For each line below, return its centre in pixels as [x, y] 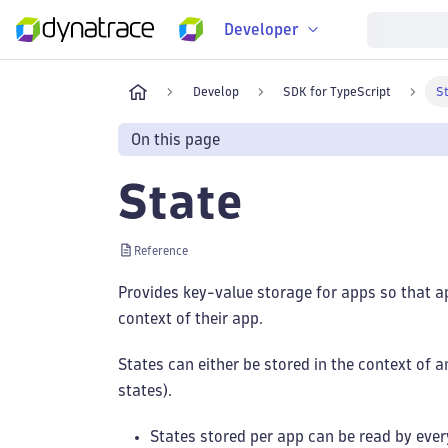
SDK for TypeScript [337, 92]
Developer [261, 29]
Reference [161, 250]
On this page [175, 140]
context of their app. [190, 318]
